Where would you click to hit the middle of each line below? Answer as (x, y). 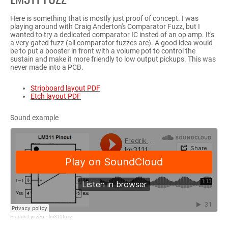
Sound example (34, 118)
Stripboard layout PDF (65, 88)
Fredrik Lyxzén (27, 217)
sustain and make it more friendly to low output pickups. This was (113, 59)
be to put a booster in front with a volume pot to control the (103, 51)
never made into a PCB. (47, 67)
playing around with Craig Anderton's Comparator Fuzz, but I (105, 26)
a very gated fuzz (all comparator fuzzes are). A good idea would (111, 42)
